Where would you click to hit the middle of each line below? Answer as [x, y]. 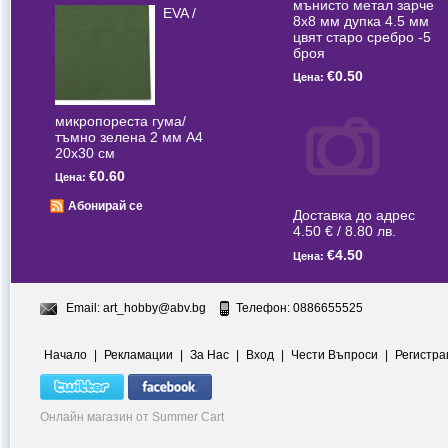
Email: [84, 307]
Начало [65, 354]
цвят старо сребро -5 [362, 37]
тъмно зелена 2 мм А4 [129, 137]
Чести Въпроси [334, 354]
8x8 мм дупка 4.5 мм [361, 21]
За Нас [209, 354]
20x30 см [85, 153]
